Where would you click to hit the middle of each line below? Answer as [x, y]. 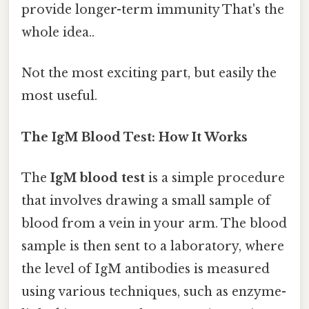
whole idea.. [58, 33]
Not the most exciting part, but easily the [149, 73]
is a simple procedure [215, 178]
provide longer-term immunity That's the [153, 10]
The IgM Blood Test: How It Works [134, 137]
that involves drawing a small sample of [146, 200]
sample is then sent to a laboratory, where [153, 246]
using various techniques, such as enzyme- [154, 291]
